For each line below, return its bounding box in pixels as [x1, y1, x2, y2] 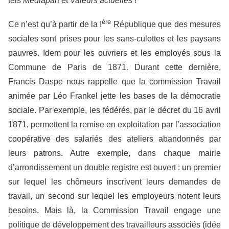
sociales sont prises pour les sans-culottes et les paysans [8, 34, 221, 43]
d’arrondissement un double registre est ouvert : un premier [8, 163, 221, 172]
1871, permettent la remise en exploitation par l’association [8, 120, 221, 129]
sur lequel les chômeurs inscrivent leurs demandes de [8, 177, 221, 187]
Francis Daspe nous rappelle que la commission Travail [8, 77, 221, 86]
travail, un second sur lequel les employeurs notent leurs [8, 192, 221, 201]
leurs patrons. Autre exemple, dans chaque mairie [8, 149, 221, 158]
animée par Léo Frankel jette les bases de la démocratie [8, 91, 221, 101]
